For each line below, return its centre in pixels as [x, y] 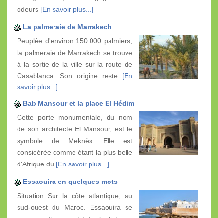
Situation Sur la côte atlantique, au [75, 195]
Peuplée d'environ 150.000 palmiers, [75, 41]
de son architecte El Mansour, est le [75, 129]
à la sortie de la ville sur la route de [75, 64]
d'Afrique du [36, 164]
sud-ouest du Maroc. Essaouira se [75, 207]
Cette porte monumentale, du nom [75, 117]
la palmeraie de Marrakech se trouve [75, 52]
